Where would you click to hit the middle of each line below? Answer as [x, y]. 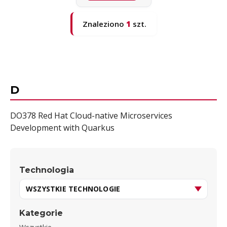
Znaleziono [104, 24]
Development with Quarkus [62, 128]
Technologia [47, 170]
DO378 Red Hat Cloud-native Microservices [91, 116]
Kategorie [41, 213]
